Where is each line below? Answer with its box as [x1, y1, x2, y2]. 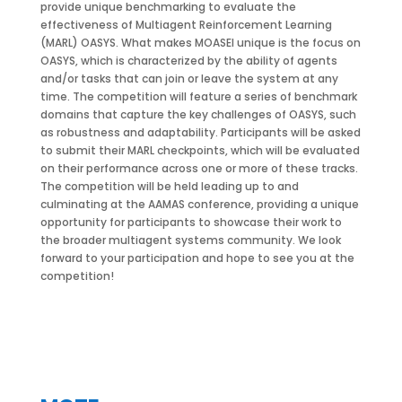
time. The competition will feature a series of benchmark [39, 89, 357, 104]
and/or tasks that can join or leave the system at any [39, 71, 338, 86]
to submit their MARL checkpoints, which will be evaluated [39, 143, 360, 158]
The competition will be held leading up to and [39, 179, 299, 194]
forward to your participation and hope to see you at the [39, 250, 354, 266]
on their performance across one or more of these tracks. [39, 161, 358, 176]
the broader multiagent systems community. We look [39, 232, 341, 248]
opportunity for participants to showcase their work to [39, 214, 342, 230]
